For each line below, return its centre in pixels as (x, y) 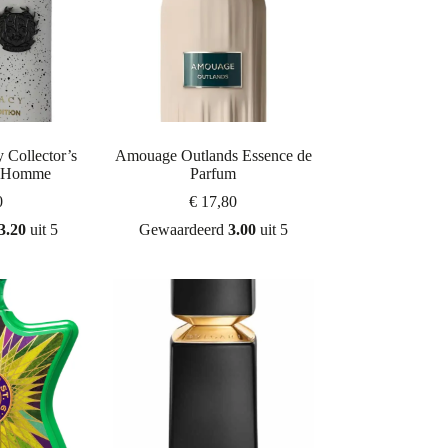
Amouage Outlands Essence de (213, 156)
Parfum (213, 174)
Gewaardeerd (183, 230)
